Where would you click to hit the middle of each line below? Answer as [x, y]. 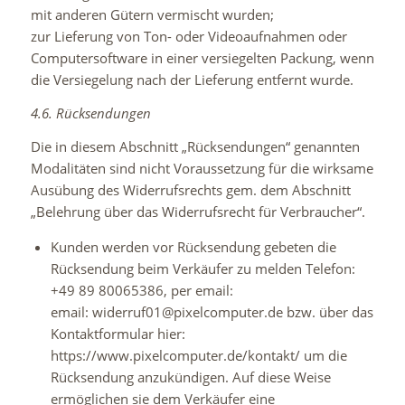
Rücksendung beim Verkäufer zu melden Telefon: [202, 269]
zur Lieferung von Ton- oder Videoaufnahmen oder [188, 36]
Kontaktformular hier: [118, 334]
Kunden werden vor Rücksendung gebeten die [193, 247]
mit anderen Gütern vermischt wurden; [152, 14]
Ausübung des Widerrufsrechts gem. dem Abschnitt [190, 189]
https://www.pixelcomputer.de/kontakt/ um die [198, 356]
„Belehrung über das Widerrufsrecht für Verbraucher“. [198, 211]
